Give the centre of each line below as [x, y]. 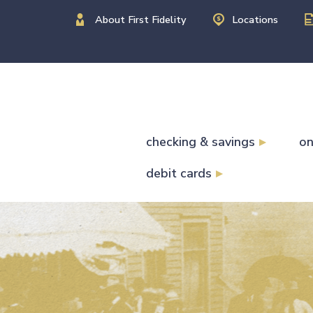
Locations [255, 19]
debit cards [179, 173]
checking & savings [201, 141]
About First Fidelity [141, 19]
